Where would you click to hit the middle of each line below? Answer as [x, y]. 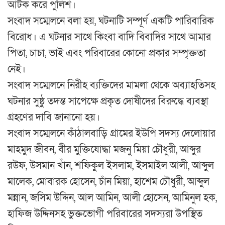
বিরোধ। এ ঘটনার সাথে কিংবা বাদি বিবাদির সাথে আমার [109, 37]
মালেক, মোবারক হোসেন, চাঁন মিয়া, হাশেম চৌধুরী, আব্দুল [108, 182]
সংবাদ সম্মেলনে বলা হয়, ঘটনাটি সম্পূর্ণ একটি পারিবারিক [111, 21]
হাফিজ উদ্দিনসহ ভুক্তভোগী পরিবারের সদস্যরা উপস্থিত [105, 214]
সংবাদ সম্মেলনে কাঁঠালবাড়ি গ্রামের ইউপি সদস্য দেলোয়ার [111, 134]
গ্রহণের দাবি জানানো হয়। [54, 118]
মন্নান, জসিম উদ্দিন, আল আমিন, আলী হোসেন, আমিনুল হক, [112, 198]
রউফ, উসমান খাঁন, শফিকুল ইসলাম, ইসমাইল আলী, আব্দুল [111, 166]
